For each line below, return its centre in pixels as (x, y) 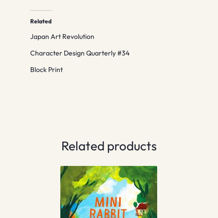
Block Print (47, 69)
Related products (109, 145)
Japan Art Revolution (63, 36)
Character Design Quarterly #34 (80, 53)
